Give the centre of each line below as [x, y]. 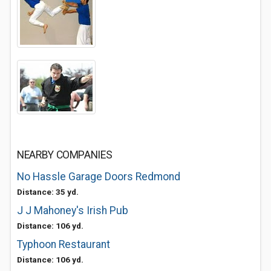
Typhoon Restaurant [64, 244]
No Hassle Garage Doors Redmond [99, 177]
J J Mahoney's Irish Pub [73, 211]
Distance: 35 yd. [48, 192]
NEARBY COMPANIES [65, 155]
